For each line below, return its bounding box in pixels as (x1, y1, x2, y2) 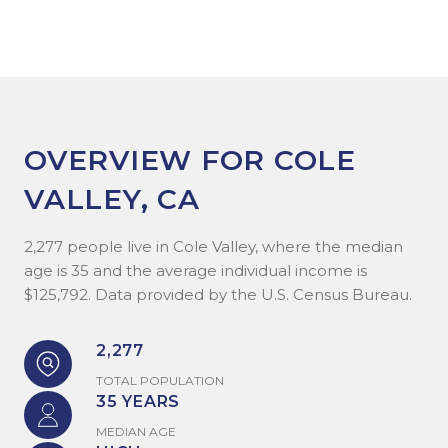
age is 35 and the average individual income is (24, 260, 367, 280)
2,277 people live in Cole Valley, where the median (24, 236, 403, 256)
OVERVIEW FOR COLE (24, 142, 356, 177)
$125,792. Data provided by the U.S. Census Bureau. (24, 284, 412, 304)
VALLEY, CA (24, 181, 200, 216)
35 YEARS (96, 391, 180, 411)
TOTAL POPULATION (96, 372, 224, 388)
